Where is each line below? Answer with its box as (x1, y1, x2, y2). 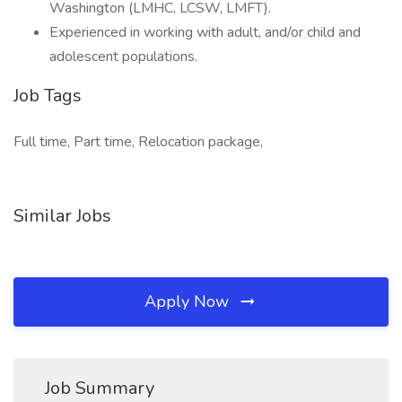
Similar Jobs (13, 204, 111, 228)
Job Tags (13, 83, 82, 108)
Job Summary (45, 376, 154, 400)
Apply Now (144, 291, 233, 312)
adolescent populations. (49, 47, 197, 66)
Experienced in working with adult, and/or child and (49, 22, 361, 42)
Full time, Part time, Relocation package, (13, 132, 263, 152)
